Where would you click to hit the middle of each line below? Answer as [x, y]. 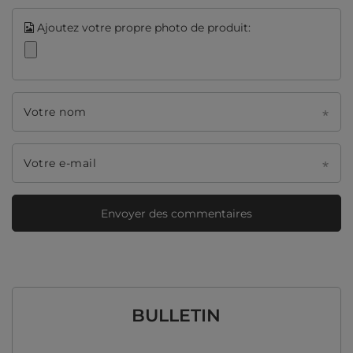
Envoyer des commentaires [176, 213]
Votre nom [55, 112]
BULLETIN [176, 316]
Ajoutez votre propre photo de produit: [142, 28]
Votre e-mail [60, 163]
